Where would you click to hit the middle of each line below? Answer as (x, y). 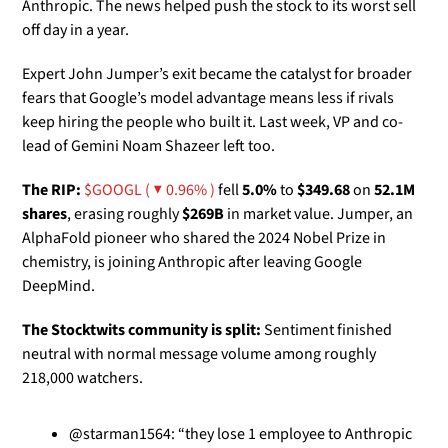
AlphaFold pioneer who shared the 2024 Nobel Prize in (204, 238)
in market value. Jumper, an (318, 214)
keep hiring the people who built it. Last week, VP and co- (212, 122)
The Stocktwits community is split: (141, 330)
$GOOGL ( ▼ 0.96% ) (149, 190)
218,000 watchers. (82, 378)
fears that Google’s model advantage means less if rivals (208, 98)
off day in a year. (77, 30)
